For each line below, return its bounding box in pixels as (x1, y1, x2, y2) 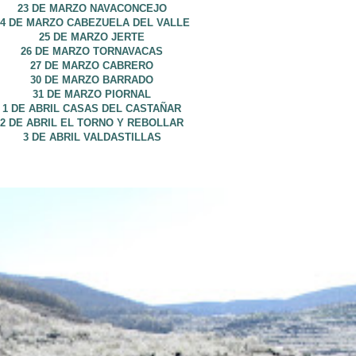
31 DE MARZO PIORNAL (33, 88, 151, 100)
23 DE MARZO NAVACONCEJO (17, 2, 167, 14)
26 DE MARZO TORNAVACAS (21, 45, 163, 57)
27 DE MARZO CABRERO (30, 60, 153, 72)
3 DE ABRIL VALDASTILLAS (22, 131, 161, 143)
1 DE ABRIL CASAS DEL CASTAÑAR (2, 103, 181, 114)
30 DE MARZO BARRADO (30, 74, 153, 86)
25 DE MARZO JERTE (39, 31, 145, 43)
